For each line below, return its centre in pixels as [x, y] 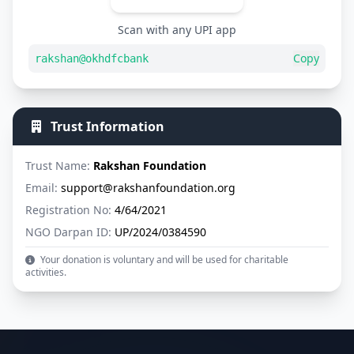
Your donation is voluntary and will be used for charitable [163, 260]
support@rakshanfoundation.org [147, 188]
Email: [41, 188]
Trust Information [106, 126]
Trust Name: [58, 166]
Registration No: [68, 210]
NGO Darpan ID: [68, 232]
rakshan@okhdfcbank [92, 58]
